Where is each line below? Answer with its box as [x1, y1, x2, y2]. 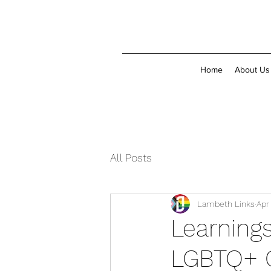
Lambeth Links [197, 198, 255, 209]
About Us [234, 65, 270, 74]
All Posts [110, 151, 152, 164]
